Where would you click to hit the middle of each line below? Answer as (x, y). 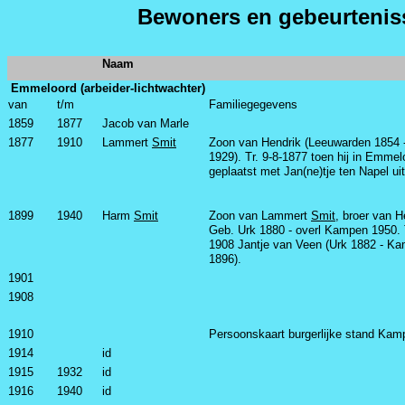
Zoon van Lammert (260, 216)
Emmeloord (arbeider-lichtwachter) (108, 88)
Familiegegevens (253, 104)
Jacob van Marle (146, 123)
